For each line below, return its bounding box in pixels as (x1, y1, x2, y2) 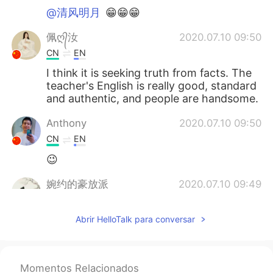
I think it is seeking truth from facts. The (46, 66, 252, 80)
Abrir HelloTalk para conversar (75, 213, 195, 224)
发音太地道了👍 (46, 213, 124, 227)
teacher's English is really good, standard (46, 79, 257, 93)
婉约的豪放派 (46, 178, 109, 191)
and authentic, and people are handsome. (46, 92, 259, 105)
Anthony (46, 117, 87, 130)
